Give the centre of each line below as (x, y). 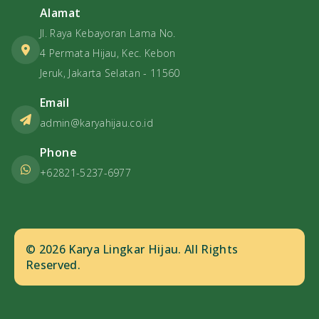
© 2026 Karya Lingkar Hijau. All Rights (132, 250)
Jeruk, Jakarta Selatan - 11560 (110, 73)
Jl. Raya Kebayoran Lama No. (108, 33)
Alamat (61, 13)
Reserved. (53, 265)
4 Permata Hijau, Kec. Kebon (108, 53)
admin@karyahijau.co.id (97, 123)
